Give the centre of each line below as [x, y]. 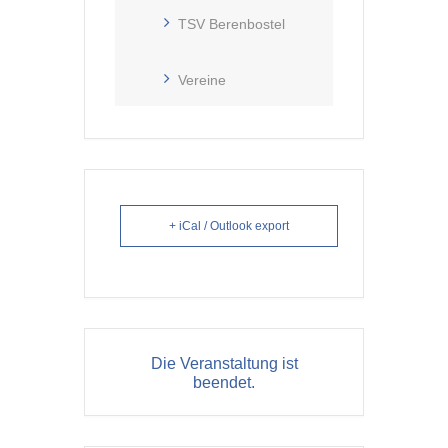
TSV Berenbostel [231, 24]
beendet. [224, 383]
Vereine [202, 80]
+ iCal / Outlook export [229, 226]
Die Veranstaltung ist [224, 364]
